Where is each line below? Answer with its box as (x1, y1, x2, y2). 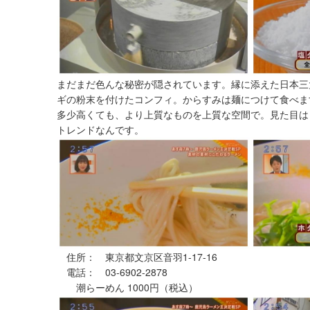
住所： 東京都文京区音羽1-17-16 (57, 250, 217, 264)
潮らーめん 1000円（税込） (57, 280, 198, 295)
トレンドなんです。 (57, 122, 144, 137)
